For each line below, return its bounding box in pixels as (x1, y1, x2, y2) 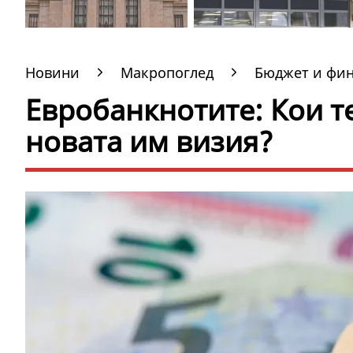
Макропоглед (121, 63, 214, 82)
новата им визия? (25, 122, 273, 161)
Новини (25, 63, 80, 82)
